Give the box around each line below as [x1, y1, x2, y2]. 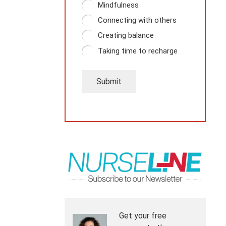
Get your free [119, 211, 166, 221]
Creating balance [98, 31, 154, 40]
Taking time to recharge [98, 46, 178, 55]
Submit [96, 76, 122, 86]
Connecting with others [98, 15, 177, 25]
